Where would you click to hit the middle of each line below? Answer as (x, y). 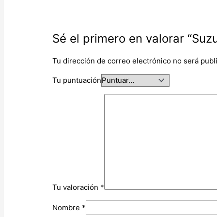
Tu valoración (77, 187)
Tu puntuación (77, 80)
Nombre (67, 207)
